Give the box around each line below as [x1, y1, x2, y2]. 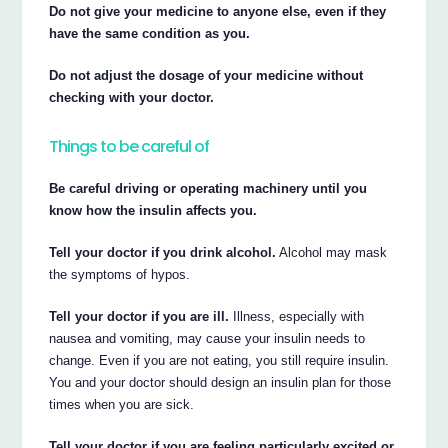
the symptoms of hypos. [49, 266, 191, 282]
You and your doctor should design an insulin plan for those [49, 374, 392, 390]
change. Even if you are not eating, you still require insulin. [49, 352, 390, 368]
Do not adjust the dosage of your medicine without [49, 67, 364, 83]
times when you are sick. [49, 396, 195, 412]
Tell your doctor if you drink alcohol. [49, 244, 277, 260]
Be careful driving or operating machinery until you [49, 180, 368, 196]
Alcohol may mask [276, 244, 388, 260]
